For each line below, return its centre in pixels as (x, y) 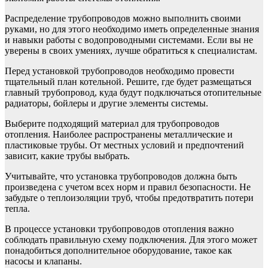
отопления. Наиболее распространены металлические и (119, 134)
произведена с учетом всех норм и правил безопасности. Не (128, 187)
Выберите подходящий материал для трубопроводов (112, 123)
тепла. (17, 208)
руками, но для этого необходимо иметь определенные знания (132, 29)
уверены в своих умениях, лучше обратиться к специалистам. (131, 50)
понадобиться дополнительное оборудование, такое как (118, 250)
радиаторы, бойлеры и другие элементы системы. (106, 103)
